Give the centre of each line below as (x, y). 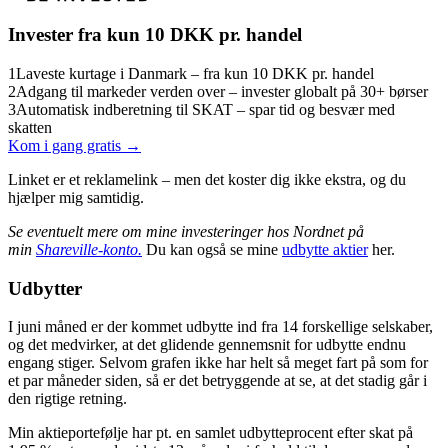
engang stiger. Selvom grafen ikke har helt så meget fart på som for (218, 363)
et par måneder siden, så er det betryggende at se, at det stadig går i (217, 381)
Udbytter (45, 288)
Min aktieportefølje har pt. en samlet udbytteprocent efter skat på (210, 433)
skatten (30, 127)
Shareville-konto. (89, 249)
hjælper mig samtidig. (76, 197)
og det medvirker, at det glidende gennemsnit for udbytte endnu (207, 345)
